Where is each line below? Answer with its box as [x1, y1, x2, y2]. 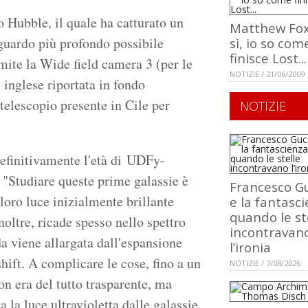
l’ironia [230, 239, 271, 256]
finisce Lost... [230, 49, 307, 67]
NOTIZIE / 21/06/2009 [230, 69, 305, 80]
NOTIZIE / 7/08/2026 [230, 258, 300, 269]
